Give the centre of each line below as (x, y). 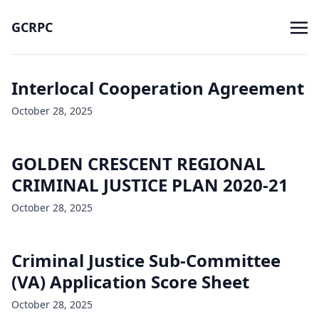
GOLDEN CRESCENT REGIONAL (138, 163)
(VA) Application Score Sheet (130, 282)
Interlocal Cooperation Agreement (158, 88)
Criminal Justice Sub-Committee (146, 260)
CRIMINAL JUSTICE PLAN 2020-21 (150, 185)
